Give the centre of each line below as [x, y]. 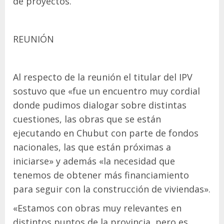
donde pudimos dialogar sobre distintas [100, 105]
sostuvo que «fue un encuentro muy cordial [106, 91]
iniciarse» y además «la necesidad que [94, 161]
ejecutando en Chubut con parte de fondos [106, 133]
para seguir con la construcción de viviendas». [112, 189]
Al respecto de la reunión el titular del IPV [103, 77]
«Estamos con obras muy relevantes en [97, 208]
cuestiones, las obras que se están [87, 119]
